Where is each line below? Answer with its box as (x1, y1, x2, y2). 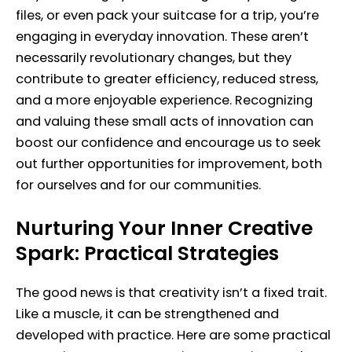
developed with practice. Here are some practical (16, 325, 331, 344)
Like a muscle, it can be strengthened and (16, 304, 279, 323)
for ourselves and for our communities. (16, 175, 261, 194)
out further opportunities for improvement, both (16, 154, 322, 173)
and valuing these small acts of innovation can (16, 112, 313, 130)
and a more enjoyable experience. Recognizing (16, 90, 313, 109)
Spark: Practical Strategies (16, 239, 279, 267)
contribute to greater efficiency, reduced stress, (16, 69, 318, 88)
